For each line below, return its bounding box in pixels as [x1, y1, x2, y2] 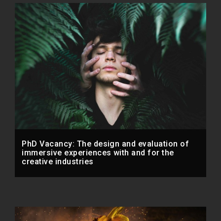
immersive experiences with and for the [22, 148, 174, 158]
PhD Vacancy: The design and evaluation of [22, 139, 189, 149]
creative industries [22, 157, 94, 167]
